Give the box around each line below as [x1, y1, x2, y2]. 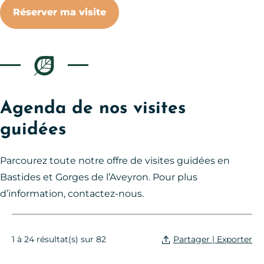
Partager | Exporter [217, 234, 252, 245]
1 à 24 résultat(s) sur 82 [12, 234, 106, 245]
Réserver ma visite [13, 6, 106, 18]
